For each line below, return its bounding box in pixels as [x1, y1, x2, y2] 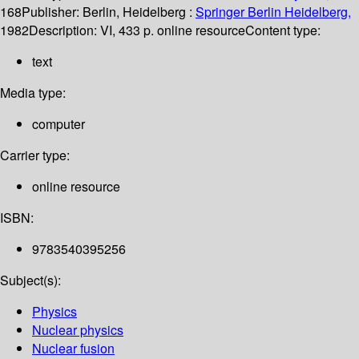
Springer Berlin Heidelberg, [196, 2, 351, 22]
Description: [29, 21, 100, 40]
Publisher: [22, 2, 83, 22]
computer [32, 115, 85, 134]
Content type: [245, 21, 321, 40]
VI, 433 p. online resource [100, 21, 245, 40]
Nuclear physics [32, 321, 123, 340]
